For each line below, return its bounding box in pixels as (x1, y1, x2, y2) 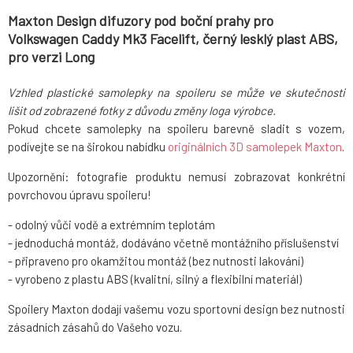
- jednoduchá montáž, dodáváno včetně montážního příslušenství (8, 236, 339, 251)
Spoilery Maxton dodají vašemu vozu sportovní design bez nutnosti (8, 302, 345, 317)
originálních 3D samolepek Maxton (168, 139, 342, 154)
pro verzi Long (8, 48, 95, 66)
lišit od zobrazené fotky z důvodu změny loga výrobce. (8, 103, 276, 118)
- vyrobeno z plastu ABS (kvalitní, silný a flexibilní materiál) (8, 272, 302, 287)
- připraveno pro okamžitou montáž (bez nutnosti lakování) (8, 254, 303, 269)
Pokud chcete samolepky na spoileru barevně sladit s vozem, (8, 121, 345, 136)
